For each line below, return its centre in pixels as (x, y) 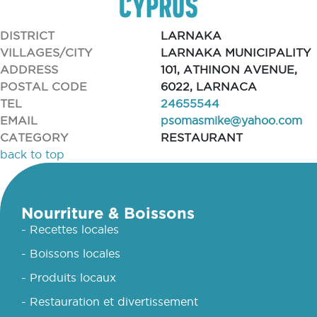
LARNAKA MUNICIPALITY (236, 52)
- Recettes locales (70, 229)
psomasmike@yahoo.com (231, 120)
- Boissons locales (71, 253)
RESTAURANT (202, 137)
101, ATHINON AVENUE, (229, 69)
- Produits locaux (69, 277)
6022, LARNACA (209, 86)
